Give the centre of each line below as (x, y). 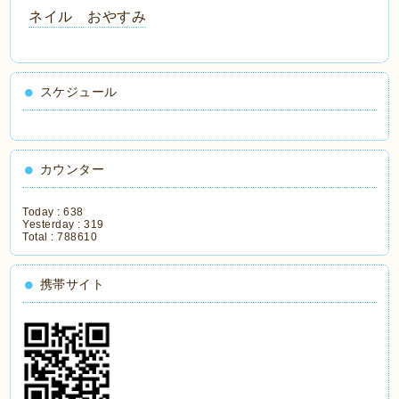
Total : (40, 237)
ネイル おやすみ (88, 16)
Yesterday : (53, 224)
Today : (43, 212)
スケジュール (78, 92)
